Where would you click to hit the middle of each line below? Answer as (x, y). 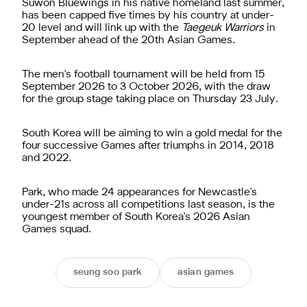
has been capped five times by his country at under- (148, 15)
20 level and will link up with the (102, 28)
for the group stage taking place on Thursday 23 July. (150, 99)
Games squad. (57, 229)
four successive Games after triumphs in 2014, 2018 (148, 146)
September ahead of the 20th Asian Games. (128, 40)
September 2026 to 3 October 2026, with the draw (146, 87)
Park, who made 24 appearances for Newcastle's (139, 192)
